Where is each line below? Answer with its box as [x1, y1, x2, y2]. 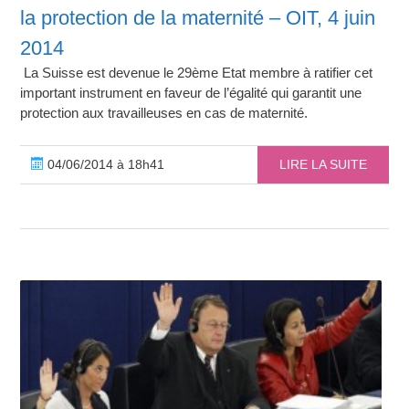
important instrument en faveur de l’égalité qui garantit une [20, 84, 362, 100]
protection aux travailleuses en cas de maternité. [20, 104, 309, 121]
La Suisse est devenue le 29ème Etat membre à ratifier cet [20, 64, 373, 80]
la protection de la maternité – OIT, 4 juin [20, 5, 376, 29]
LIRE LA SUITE [278, 156, 367, 172]
